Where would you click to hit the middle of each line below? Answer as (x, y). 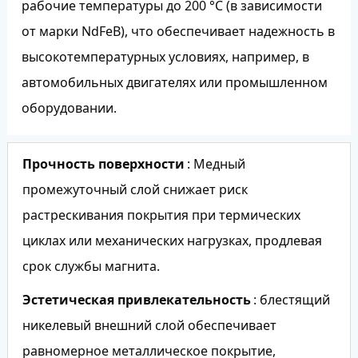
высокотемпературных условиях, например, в (165, 56)
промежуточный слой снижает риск (135, 189)
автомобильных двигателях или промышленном (174, 82)
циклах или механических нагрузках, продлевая (172, 240)
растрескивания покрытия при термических (161, 215)
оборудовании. (69, 107)
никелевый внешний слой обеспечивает (149, 325)
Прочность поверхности (103, 163)
